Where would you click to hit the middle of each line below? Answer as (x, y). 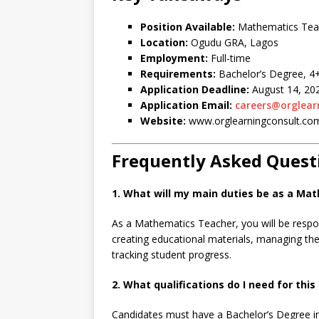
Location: (164, 42)
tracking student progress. (172, 255)
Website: (163, 121)
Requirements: (178, 74)
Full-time (229, 58)
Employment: (174, 58)
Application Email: (186, 105)
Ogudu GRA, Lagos (233, 42)
